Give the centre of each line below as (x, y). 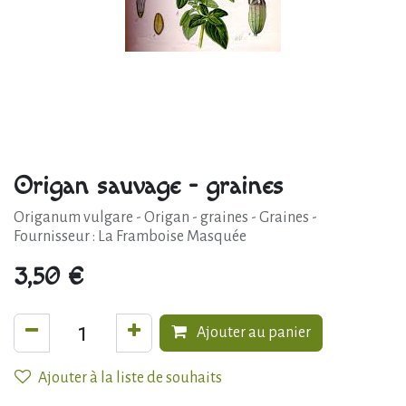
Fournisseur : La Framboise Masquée (130, 237)
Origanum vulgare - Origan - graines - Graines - (165, 217)
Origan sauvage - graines (149, 186)
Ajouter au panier (252, 333)
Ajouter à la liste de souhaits (130, 378)
